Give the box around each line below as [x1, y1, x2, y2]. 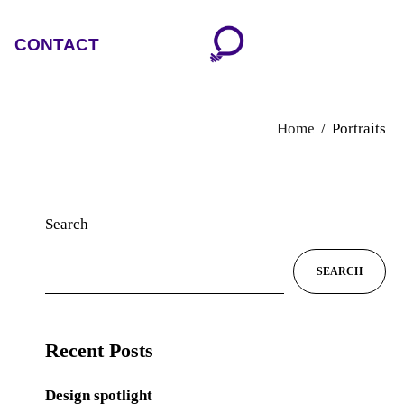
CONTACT [14, 35, 99, 54]
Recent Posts [44, 339, 153, 362]
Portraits [332, 120, 386, 137]
